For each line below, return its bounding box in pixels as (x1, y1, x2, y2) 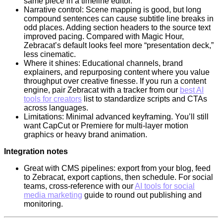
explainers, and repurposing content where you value (24, 67, 210, 76)
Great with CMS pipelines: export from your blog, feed (24, 164, 211, 172)
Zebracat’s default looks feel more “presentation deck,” (24, 41, 214, 50)
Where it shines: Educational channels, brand (24, 58, 183, 67)
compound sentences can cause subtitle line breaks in (24, 14, 214, 23)
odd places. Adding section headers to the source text (24, 23, 211, 32)
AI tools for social (135, 181, 195, 190)
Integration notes (4, 147, 68, 156)
